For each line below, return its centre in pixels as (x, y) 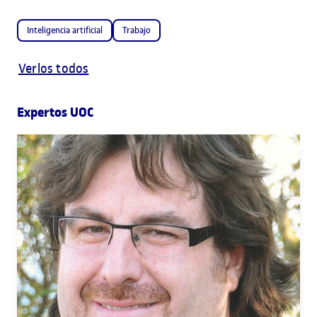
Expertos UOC (55, 112)
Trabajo (137, 30)
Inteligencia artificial (65, 30)
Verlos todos (54, 68)
